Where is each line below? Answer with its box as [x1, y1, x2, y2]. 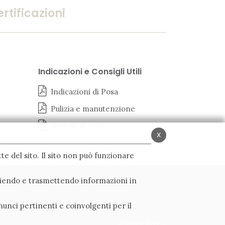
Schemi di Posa [51, 121, 105, 131]
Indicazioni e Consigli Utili [38, 66, 142, 78]
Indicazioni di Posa [51, 87, 118, 97]
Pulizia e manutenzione [51, 104, 135, 114]
